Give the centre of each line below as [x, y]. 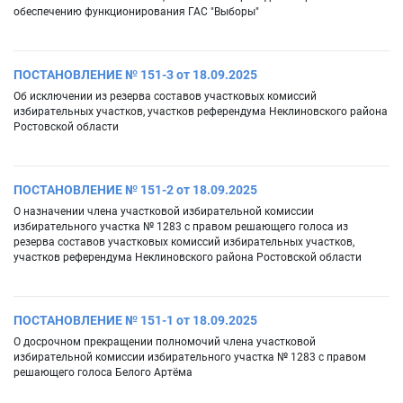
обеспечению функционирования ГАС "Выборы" [136, 12]
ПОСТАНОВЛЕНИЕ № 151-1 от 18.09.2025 [135, 321]
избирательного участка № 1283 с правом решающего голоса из [181, 227]
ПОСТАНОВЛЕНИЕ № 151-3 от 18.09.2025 [135, 75]
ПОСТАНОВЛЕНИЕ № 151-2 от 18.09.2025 [135, 190]
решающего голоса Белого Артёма [103, 373]
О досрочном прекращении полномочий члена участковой [165, 342]
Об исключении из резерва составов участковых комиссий [165, 97]
